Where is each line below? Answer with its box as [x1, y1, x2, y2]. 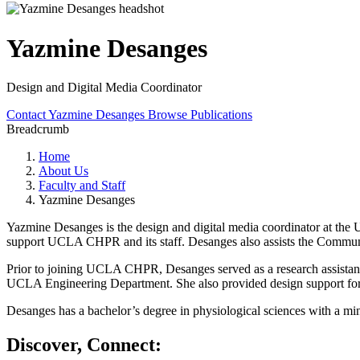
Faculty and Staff [39, 178, 125, 193]
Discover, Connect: [6, 334, 162, 356]
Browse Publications [148, 108, 252, 122]
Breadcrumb [6, 122, 69, 137]
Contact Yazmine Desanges [6, 108, 148, 122]
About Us [39, 164, 88, 178]
